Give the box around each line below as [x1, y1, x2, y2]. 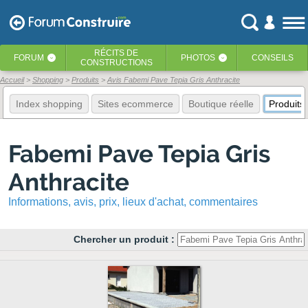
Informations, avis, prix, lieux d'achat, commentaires [8, 196, 258, 208]
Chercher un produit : [74, 234, 177, 245]
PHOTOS [180, 53, 215, 63]
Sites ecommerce [98, 98, 173, 110]
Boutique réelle [188, 98, 254, 110]
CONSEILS [252, 53, 294, 63]
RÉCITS [94, 48, 126, 58]
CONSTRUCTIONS [80, 58, 153, 67]
